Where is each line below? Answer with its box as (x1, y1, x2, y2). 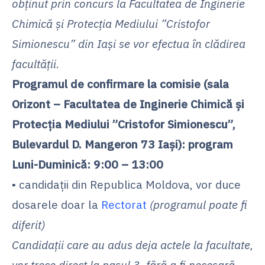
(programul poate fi (150, 196, 247, 212)
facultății (12, 56, 56, 71)
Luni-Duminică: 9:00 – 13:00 (12, 156, 163, 172)
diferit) (12, 216, 45, 232)
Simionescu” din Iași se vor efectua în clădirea (12, 35, 245, 51)
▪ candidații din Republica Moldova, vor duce (12, 176, 241, 192)
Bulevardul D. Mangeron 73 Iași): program (12, 136, 233, 151)
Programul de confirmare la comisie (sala (12, 76, 229, 91)
